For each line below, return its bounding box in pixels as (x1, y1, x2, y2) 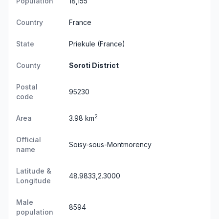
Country (16, 18, 43, 26)
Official (16, 135, 41, 144)
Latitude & (16, 167, 51, 175)
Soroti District (69, 61, 119, 69)
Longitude (16, 176, 51, 185)
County (16, 61, 41, 69)
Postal (16, 83, 38, 91)
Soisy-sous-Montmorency (69, 140, 152, 149)
